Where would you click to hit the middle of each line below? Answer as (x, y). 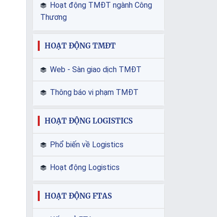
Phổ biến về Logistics (86, 145)
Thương (54, 17)
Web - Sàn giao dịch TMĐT (95, 70)
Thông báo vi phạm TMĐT (94, 93)
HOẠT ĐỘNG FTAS (78, 196)
